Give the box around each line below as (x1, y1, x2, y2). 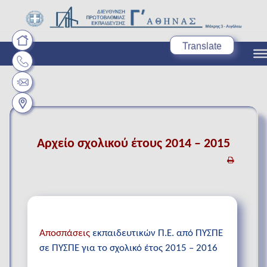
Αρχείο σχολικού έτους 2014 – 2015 (37, 137, 230, 151)
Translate (182, 41, 222, 51)
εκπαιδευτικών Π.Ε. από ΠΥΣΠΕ (90, 228, 223, 239)
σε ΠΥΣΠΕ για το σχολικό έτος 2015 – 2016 (39, 243, 218, 254)
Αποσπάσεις (39, 228, 90, 239)
